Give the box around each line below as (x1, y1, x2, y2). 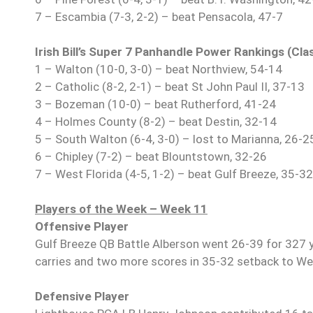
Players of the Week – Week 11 (35, 202, 208, 217)
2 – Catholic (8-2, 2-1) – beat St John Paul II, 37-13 (35, 80, 305, 94)
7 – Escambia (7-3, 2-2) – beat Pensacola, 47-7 (35, 10, 283, 24)
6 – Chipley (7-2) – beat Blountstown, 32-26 (35, 150, 267, 164)
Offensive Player (35, 219, 129, 234)
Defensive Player (35, 289, 129, 304)
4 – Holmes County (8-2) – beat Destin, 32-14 (35, 115, 277, 129)
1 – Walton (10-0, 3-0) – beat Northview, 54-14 (35, 62, 282, 77)
